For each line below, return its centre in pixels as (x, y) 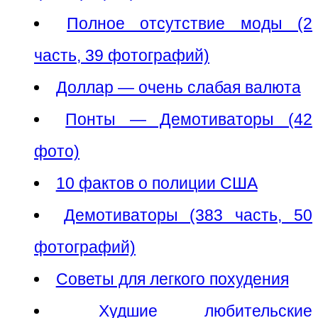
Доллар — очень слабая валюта (178, 87)
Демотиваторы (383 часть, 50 (188, 215)
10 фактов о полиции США (157, 183)
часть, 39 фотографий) (122, 55)
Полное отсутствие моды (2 (190, 23)
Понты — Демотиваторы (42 (189, 119)
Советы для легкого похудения (172, 279)
